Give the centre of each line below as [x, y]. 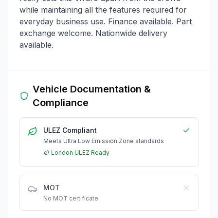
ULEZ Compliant [70, 130]
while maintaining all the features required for [103, 9]
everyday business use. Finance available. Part [106, 21]
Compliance [60, 102]
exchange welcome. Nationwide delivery [93, 33]
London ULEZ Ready [80, 152]
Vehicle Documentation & [91, 89]
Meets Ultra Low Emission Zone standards [104, 141]
